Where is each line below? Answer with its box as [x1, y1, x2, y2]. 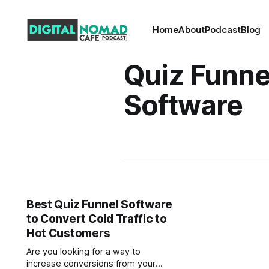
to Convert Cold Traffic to [26, 212, 167, 226]
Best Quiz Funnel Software [26, 198, 173, 211]
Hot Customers [26, 226, 110, 240]
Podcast [205, 24, 241, 35]
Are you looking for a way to [26, 246, 141, 257]
